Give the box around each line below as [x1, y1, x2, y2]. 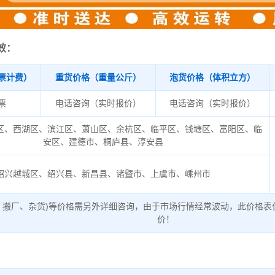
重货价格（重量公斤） [55, 72, 141, 82]
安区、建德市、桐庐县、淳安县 [43, 136, 164, 147]
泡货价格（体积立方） [169, 72, 256, 82]
